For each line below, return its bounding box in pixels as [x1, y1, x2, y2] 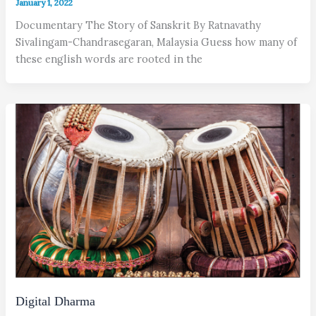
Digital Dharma [16, 293, 96, 308]
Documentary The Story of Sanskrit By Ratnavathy [16, 18, 262, 32]
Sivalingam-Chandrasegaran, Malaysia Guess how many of [16, 35, 298, 49]
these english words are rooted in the [16, 51, 203, 66]
